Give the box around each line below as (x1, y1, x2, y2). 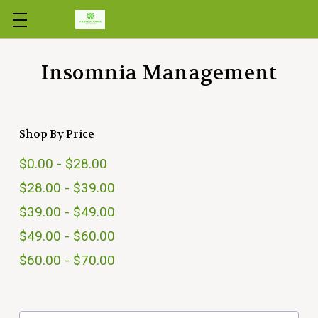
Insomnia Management (40, 60, 278, 86)
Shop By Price (19, 127, 95, 141)
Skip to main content (101, 19, 217, 34)
